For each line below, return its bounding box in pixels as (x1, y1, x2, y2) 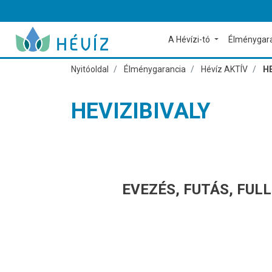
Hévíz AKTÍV (201, 64, 248, 74)
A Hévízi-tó (168, 35, 212, 44)
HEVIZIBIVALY (71, 98, 211, 124)
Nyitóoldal (71, 64, 109, 74)
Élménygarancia (124, 64, 186, 74)
